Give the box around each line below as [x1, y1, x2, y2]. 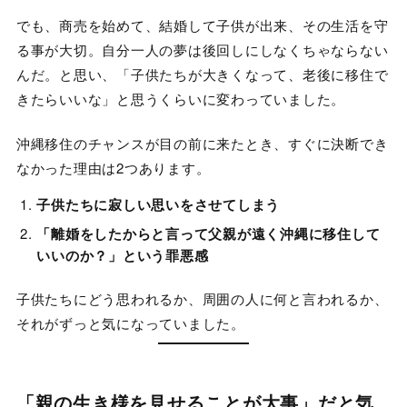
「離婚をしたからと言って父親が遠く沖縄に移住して [36, 223, 381, 243]
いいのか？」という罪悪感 [36, 244, 209, 265]
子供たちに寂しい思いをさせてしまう [36, 194, 281, 215]
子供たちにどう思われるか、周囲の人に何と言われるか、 [15, 289, 389, 309]
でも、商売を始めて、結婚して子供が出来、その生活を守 [15, 15, 389, 35]
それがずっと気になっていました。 [15, 313, 245, 333]
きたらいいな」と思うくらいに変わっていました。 [15, 88, 346, 108]
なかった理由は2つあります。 [15, 158, 211, 178]
